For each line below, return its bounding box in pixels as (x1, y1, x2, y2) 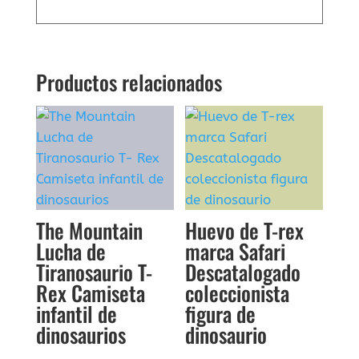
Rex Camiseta (35, 277, 145, 309)
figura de (185, 298, 256, 330)
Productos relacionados (35, 67, 222, 99)
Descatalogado (185, 256, 301, 288)
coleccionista (185, 277, 290, 309)
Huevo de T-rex (185, 215, 305, 247)
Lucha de (35, 236, 106, 268)
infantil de (35, 298, 117, 330)
